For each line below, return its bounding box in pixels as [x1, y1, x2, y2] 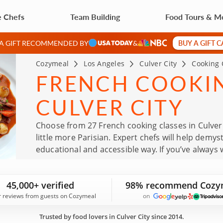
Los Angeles [84, 59, 125, 68]
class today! [36, 168, 81, 179]
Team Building [70, 10, 120, 22]
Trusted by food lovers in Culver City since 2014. [39, 212, 184, 221]
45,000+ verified [6, 179, 74, 191]
